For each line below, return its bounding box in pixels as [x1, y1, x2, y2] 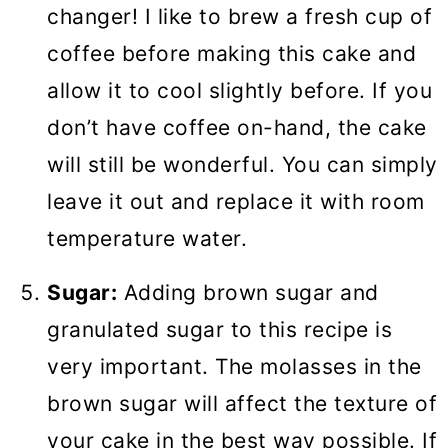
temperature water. [47, 226, 247, 252]
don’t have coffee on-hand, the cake [47, 115, 427, 141]
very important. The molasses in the [47, 354, 422, 380]
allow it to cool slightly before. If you [47, 78, 432, 104]
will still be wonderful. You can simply [47, 152, 438, 178]
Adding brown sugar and [117, 280, 379, 306]
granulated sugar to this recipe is [47, 317, 392, 343]
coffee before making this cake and [47, 41, 416, 67]
